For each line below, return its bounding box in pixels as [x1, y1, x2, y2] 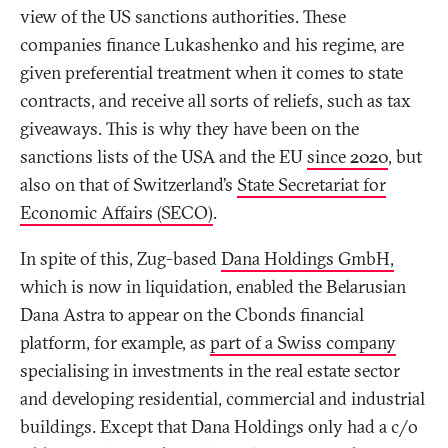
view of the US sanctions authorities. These [20, 5, 346, 29]
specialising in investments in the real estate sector [20, 359, 400, 383]
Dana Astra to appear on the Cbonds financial [20, 303, 364, 327]
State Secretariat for [237, 173, 386, 197]
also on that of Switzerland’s [20, 173, 237, 197]
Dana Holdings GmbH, [221, 247, 394, 271]
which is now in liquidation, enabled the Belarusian [20, 275, 406, 299]
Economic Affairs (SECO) [20, 201, 213, 225]
